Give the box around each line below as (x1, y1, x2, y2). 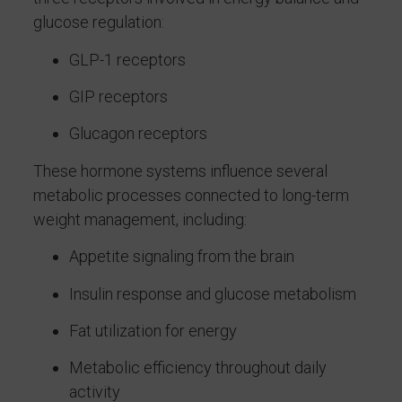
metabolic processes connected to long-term (32, 185, 349, 205)
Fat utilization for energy (68, 321, 237, 341)
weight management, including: (32, 209, 247, 229)
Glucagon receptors (68, 124, 207, 144)
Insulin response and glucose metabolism (68, 284, 356, 303)
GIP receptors (68, 87, 168, 107)
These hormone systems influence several (32, 161, 328, 180)
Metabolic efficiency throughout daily (68, 358, 327, 378)
